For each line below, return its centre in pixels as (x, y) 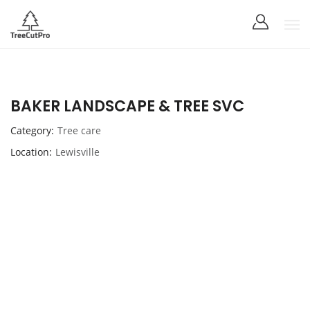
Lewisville (77, 152)
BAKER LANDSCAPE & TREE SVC (127, 106)
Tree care (79, 130)
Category (31, 130)
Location (30, 152)
